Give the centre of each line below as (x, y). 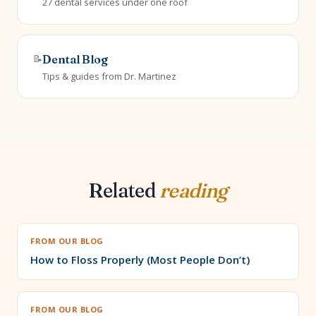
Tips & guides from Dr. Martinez (109, 76)
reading (193, 190)
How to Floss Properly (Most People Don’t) (140, 260)
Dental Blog (75, 59)
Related (124, 190)
